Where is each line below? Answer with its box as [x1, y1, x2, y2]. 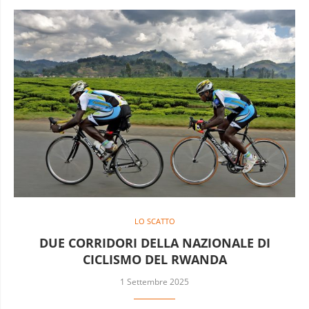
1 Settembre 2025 [120, 275, 189, 288]
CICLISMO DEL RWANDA [82, 250, 227, 268]
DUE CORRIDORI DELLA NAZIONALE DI [39, 234, 270, 251]
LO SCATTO [134, 215, 175, 226]
